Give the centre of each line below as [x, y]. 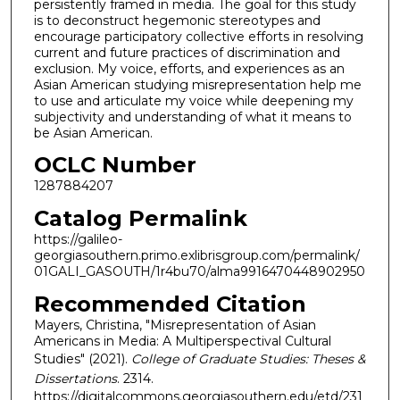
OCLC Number [115, 165]
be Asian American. [93, 133]
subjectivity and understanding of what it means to [192, 117]
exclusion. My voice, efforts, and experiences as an [189, 68]
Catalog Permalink [140, 219]
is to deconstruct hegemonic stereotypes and [177, 20]
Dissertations [75, 378]
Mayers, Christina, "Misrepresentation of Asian [175, 325]
